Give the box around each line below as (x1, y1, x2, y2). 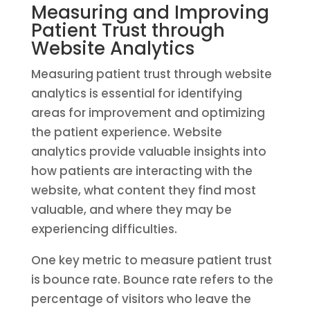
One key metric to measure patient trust (30, 252, 272, 268)
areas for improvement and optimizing (30, 104, 265, 121)
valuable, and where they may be (30, 201, 232, 218)
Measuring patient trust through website (30, 66, 272, 82)
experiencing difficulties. (30, 221, 177, 237)
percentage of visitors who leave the (30, 291, 251, 307)
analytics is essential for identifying (30, 85, 242, 102)
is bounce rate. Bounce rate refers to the (30, 271, 273, 288)
